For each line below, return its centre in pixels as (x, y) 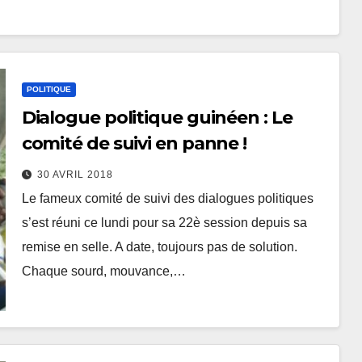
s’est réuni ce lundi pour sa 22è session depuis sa (164, 223)
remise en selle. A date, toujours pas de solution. (159, 247)
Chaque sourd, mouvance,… (103, 271)
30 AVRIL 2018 (75, 175)
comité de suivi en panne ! (134, 144)
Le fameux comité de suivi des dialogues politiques (167, 199)
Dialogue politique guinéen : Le (157, 118)
